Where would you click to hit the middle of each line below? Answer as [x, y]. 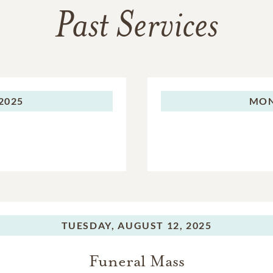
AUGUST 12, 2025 [165, 225]
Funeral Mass [136, 261]
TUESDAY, [88, 225]
